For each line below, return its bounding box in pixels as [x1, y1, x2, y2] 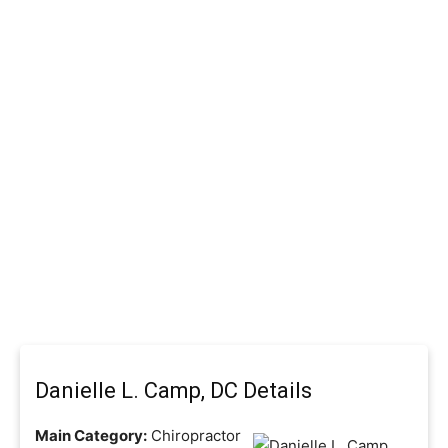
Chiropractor [147, 426, 241, 445]
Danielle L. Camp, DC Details [35, 378, 312, 403]
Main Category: [35, 426, 147, 445]
